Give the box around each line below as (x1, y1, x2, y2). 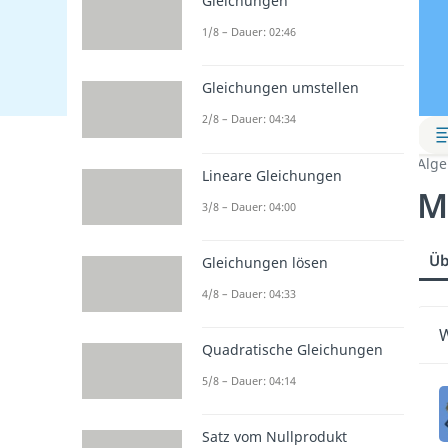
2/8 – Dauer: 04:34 (202, 111, 296, 127)
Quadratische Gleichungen (202, 340, 383, 359)
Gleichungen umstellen (202, 78, 359, 98)
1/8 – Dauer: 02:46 (202, 24, 296, 39)
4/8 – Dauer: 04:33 (202, 285, 296, 301)
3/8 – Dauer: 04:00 (202, 198, 296, 214)
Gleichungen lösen (202, 252, 328, 272)
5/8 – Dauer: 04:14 (202, 373, 296, 388)
